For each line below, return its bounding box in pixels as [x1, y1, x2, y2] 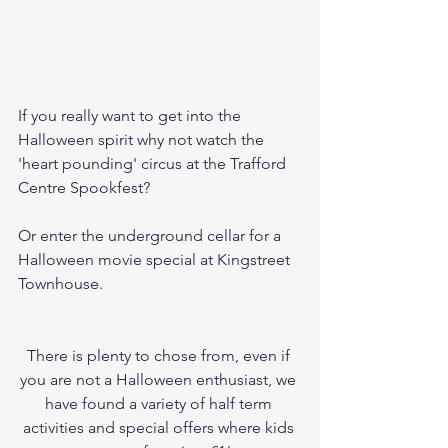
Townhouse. [18, 273, 107, 293]
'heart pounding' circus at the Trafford [18, 153, 290, 173]
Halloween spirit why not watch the [18, 129, 268, 149]
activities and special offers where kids [22, 417, 298, 437]
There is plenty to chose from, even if [26, 345, 294, 365]
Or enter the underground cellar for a [18, 225, 285, 245]
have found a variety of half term [44, 393, 276, 413]
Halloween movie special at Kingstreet [18, 249, 294, 269]
